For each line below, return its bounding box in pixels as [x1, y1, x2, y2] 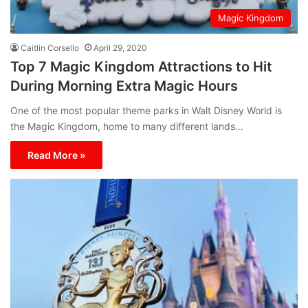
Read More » [27, 148, 85, 161]
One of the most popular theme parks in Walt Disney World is [10, 104, 282, 116]
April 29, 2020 [93, 42, 147, 53]
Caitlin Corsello [21, 42, 79, 53]
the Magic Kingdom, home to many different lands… [10, 120, 243, 132]
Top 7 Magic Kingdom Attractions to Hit [10, 58, 272, 75]
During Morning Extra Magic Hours [10, 77, 238, 94]
